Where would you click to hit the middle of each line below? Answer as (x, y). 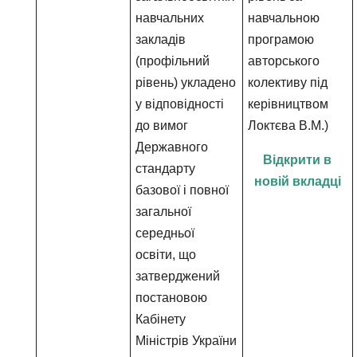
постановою (172, 298)
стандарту (166, 169)
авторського (284, 61)
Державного (172, 147)
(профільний (173, 61)
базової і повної (182, 190)
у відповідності (180, 104)
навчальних (170, 18)
